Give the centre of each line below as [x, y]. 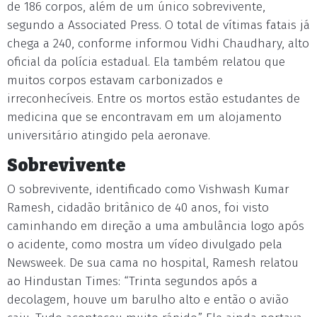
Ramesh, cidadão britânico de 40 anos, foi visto [138, 208]
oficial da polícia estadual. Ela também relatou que [146, 62]
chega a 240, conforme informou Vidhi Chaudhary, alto [158, 44]
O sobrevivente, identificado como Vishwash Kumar [148, 189]
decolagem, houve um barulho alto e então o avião [148, 300]
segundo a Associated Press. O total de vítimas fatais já [158, 25]
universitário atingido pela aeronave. [109, 136]
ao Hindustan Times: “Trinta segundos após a [132, 281]
